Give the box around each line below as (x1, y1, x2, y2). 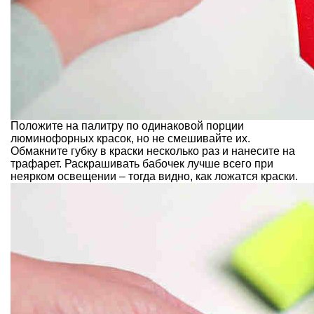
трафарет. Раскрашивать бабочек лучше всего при (11, 157, 273, 170)
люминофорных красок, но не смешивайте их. (11, 132, 250, 144)
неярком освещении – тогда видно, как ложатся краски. (11, 170, 298, 182)
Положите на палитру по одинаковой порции (11, 119, 244, 132)
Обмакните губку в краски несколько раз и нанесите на (11, 144, 295, 157)
